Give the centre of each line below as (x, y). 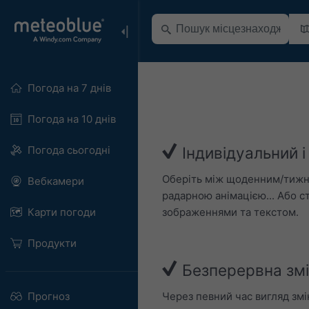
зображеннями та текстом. (230, 212)
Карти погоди (61, 212)
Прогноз (48, 296)
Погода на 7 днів (69, 88)
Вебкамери (56, 181)
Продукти (52, 243)
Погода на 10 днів (71, 119)
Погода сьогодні (69, 150)
